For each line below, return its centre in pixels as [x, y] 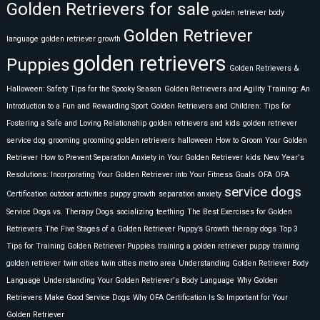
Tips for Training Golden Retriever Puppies [80, 246]
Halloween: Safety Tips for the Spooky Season [84, 89]
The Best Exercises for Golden [239, 212]
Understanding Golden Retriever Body [243, 264]
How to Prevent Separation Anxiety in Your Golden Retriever [141, 158]
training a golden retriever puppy [214, 246]
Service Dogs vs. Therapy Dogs [60, 212]
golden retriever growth [81, 39]
